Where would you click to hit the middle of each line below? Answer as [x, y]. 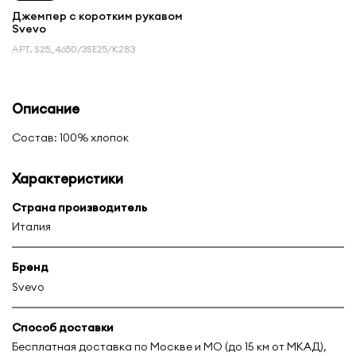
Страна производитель [79, 207]
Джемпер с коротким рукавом [97, 15]
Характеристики [68, 178]
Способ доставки [63, 327]
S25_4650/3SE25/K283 [85, 48]
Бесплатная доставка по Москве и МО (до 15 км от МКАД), [169, 347]
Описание [46, 108]
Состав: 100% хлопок [70, 137]
